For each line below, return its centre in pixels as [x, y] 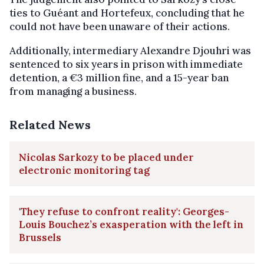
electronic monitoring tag [84, 170]
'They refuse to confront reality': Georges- [124, 211]
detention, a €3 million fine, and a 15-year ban [119, 77]
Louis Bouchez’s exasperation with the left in [131, 224]
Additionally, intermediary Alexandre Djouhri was [130, 50]
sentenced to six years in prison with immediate [126, 64]
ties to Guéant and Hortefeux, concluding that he [127, 13]
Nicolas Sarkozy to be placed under [106, 157]
